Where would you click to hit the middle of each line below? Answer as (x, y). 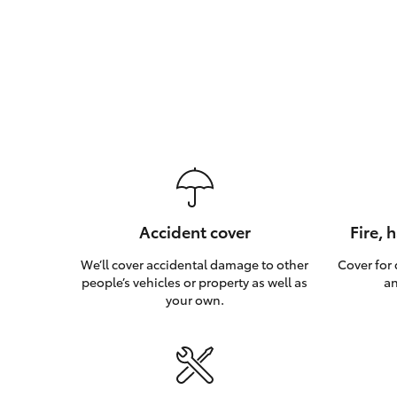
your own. (195, 300)
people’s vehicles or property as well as (195, 282)
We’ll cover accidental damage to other (195, 265)
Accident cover (195, 232)
